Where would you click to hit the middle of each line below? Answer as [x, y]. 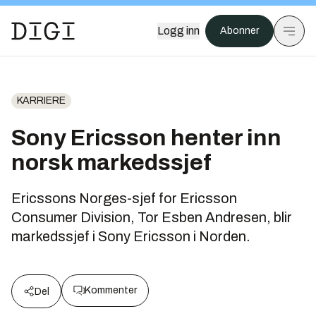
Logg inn [178, 31]
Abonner [239, 31]
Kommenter [111, 290]
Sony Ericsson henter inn [146, 138]
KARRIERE [41, 101]
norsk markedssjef [111, 163]
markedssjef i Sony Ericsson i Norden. [131, 236]
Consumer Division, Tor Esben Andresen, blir [152, 217]
